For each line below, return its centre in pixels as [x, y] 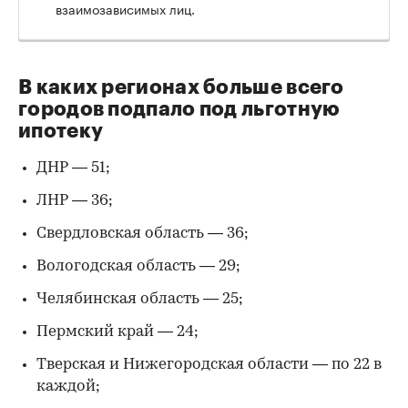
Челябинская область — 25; [140, 299]
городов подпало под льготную [179, 109]
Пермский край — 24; [117, 331]
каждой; [68, 386]
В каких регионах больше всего [181, 87]
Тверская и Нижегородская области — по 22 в [209, 364]
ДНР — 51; [73, 168]
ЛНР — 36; [75, 200]
